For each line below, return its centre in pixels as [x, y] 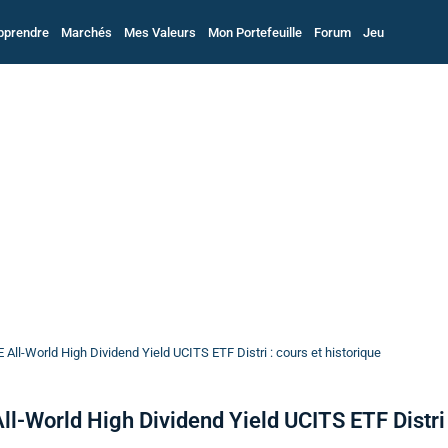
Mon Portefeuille [254, 32]
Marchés [86, 32]
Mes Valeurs [159, 32]
